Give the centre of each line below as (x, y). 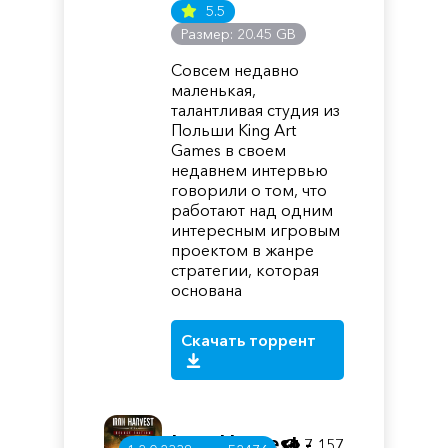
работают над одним (252, 210)
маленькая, (214, 90)
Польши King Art (234, 130)
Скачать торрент (249, 340)
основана (207, 290)
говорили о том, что (249, 190)
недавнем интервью (250, 170)
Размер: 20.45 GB (239, 34)
